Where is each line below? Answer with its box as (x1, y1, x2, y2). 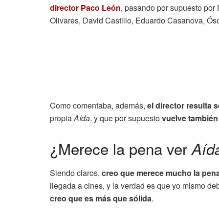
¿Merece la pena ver (50, 137, 192, 160)
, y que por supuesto (90, 112, 162, 124)
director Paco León (50, 2, 121, 14)
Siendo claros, (50, 167, 102, 178)
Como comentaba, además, (50, 100, 147, 111)
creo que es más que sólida (50, 192, 152, 204)
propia (50, 112, 74, 124)
